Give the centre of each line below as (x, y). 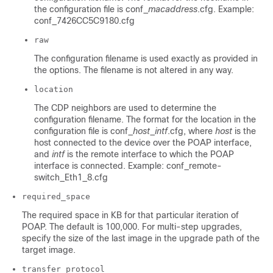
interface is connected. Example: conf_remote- (128, 166)
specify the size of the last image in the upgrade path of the (141, 239)
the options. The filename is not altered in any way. (134, 70)
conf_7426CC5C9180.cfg (84, 21)
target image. (49, 250)
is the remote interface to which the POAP (149, 154)
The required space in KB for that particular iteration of (130, 215)
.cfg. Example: (226, 9)
